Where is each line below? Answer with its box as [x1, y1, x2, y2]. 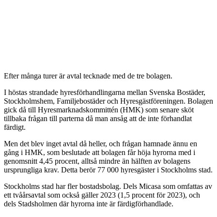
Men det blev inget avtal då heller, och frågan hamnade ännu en [4, 139, 197, 148]
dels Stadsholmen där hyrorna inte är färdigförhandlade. [4, 200, 173, 208]
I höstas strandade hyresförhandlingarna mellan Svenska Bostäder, [4, 88, 205, 97]
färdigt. [4, 123, 26, 132]
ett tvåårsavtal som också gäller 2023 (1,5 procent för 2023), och [4, 191, 200, 200]
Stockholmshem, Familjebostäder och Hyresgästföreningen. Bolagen [4, 97, 213, 106]
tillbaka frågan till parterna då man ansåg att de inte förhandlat [4, 114, 192, 123]
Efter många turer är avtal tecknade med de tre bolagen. [4, 72, 172, 80]
